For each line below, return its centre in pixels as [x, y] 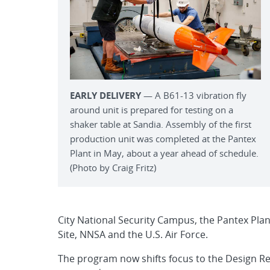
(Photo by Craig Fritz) [113, 167]
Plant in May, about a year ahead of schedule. [164, 153]
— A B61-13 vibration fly [194, 95]
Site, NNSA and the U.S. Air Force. [133, 234]
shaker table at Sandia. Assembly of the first [161, 124]
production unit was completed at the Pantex [163, 138]
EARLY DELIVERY [105, 95]
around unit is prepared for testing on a [152, 109]
